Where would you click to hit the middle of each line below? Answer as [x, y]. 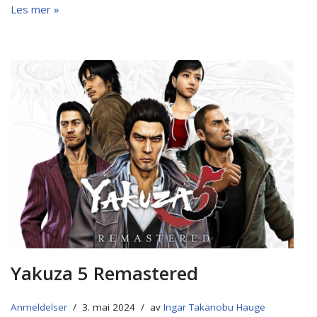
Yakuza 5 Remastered [104, 273]
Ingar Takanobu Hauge [214, 307]
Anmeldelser [39, 307]
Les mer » [35, 9]
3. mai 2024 [109, 307]
